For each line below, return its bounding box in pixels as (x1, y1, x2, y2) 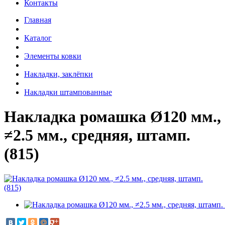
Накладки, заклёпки (24, 69, 93, 78)
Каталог (24, 33, 52, 42)
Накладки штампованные (24, 87, 112, 96)
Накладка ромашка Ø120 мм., (4, 107, 221, 126)
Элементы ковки (24, 51, 81, 60)
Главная (24, 15, 51, 24)
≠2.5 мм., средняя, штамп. (4, 126, 190, 145)
